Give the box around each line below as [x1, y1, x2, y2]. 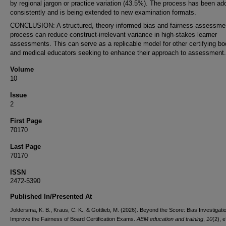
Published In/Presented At [10, 193, 92, 200]
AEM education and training [137, 216, 203, 222]
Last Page [10, 143, 41, 150]
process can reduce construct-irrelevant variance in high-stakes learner [10, 31, 217, 38]
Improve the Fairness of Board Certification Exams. [10, 216, 137, 222]
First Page [10, 117, 42, 125]
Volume [10, 66, 34, 73]
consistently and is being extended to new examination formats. [10, 9, 196, 16]
